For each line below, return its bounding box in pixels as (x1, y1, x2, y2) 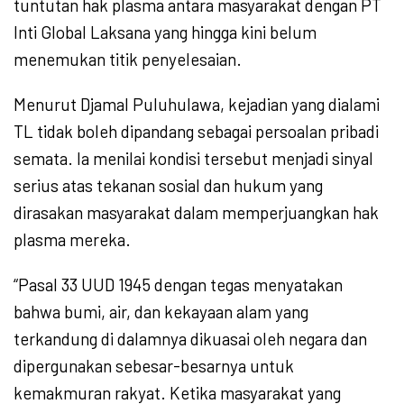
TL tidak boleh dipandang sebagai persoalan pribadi (14, 120, 379, 142)
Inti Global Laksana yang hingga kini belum (14, 21, 317, 42)
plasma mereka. (14, 228, 131, 250)
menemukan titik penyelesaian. (14, 48, 242, 69)
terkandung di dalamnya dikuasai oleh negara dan (14, 327, 367, 349)
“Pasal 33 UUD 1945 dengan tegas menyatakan (14, 273, 343, 295)
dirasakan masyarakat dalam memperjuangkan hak (14, 201, 379, 223)
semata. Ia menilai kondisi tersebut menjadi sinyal (14, 147, 373, 169)
